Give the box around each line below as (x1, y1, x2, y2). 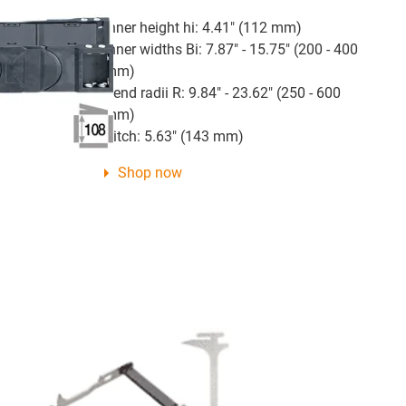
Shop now (117, 163, 182, 181)
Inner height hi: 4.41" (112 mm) (103, 18, 302, 36)
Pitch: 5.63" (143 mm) (103, 127, 244, 145)
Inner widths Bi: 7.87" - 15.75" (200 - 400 (103, 40, 358, 58)
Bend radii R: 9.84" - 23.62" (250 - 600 (103, 83, 341, 101)
